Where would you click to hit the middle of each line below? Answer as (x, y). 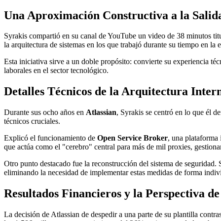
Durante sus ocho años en (45, 112)
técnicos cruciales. (32, 121)
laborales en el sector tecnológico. (56, 71)
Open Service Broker (132, 138)
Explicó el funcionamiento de (51, 138)
